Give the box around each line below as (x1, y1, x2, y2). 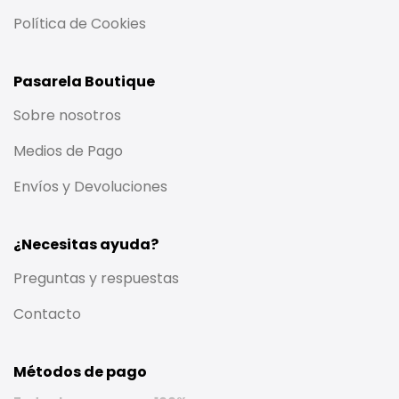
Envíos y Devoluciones (13, 175, 167, 197)
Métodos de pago (13, 361, 147, 382)
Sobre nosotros (13, 104, 121, 126)
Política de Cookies (13, 12, 146, 34)
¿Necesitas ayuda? (13, 233, 159, 255)
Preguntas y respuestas (13, 267, 179, 289)
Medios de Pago (13, 140, 123, 161)
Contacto (13, 303, 81, 324)
